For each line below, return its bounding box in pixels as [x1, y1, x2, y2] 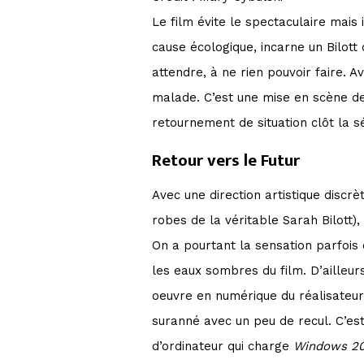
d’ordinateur [152, 338, 223, 353]
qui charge [227, 338, 293, 353]
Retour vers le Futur [152, 145, 304, 175]
